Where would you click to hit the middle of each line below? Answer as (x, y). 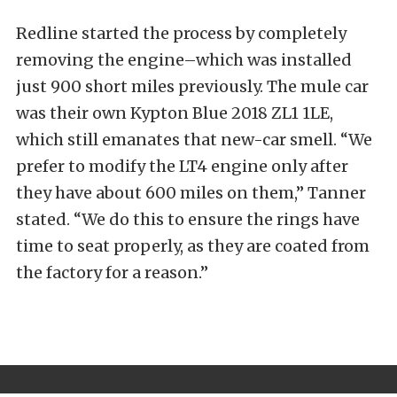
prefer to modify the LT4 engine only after (182, 167)
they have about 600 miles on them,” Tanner (191, 193)
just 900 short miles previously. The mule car (192, 87)
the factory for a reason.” (112, 273)
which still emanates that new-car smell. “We (194, 140)
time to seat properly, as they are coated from (193, 246)
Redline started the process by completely (181, 34)
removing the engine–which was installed (184, 60)
